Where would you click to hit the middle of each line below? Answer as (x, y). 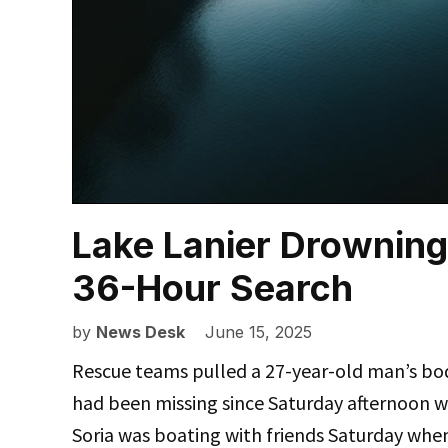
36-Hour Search (212, 288)
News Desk (140, 332)
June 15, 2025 (258, 332)
